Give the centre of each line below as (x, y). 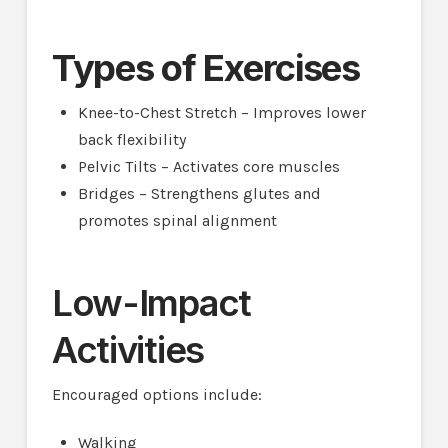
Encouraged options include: (156, 395)
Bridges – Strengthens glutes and (200, 194)
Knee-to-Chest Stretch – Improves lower (222, 113)
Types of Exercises (205, 67)
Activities (128, 349)
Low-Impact (151, 302)
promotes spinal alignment (178, 221)
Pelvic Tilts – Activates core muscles (209, 167)
